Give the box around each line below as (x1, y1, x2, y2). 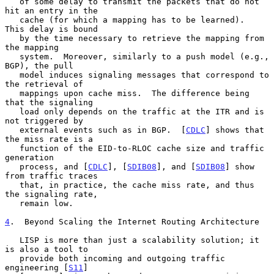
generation (5, 152, 54, 162)
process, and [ (20, 161, 88, 171)
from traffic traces (5, 171, 98, 180)
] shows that (206, 125, 264, 135)
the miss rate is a (5, 134, 93, 144)
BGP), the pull (5, 61, 73, 70)
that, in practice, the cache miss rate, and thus (5, 180, 20, 190)
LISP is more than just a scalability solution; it (5, 235, 20, 245)
